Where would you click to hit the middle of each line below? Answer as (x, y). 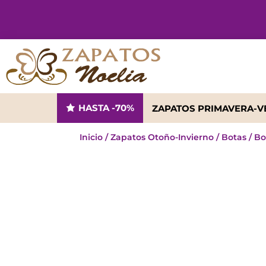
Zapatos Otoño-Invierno (162, 137)
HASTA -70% (106, 108)
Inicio (91, 137)
